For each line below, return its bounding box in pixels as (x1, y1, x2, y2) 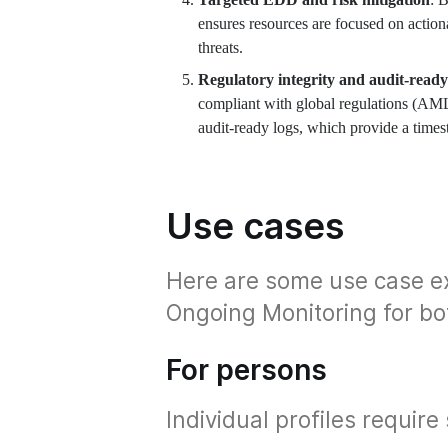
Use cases (166, 203, 344, 248)
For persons (166, 352, 327, 387)
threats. (198, 38, 243, 56)
